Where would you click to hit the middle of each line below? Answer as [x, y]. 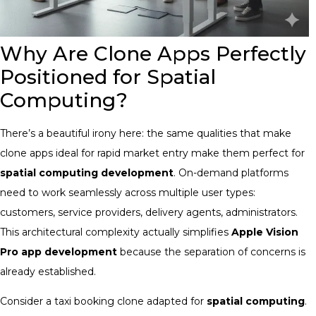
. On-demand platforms [231, 172]
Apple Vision [265, 232]
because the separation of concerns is [211, 251]
